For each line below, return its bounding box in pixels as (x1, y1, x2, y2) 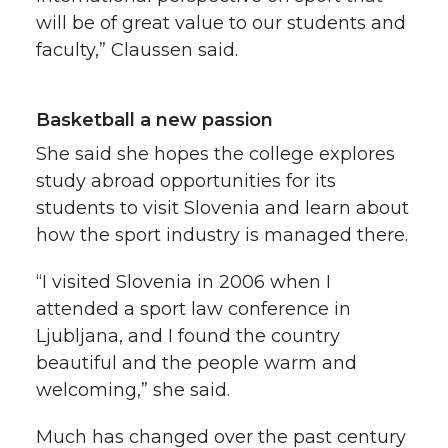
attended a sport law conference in (36, 297, 351, 320)
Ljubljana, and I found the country (36, 324, 340, 347)
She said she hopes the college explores (36, 142, 395, 165)
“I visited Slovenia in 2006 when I (36, 270, 331, 293)
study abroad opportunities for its (36, 169, 336, 192)
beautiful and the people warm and (36, 351, 357, 374)
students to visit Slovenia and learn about (36, 196, 409, 219)
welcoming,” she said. (36, 378, 230, 401)
